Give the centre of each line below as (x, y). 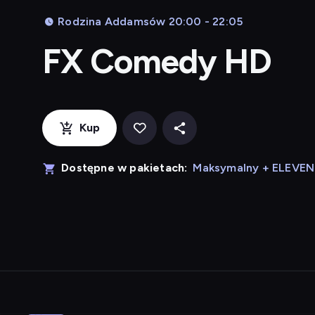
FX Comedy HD (157, 61)
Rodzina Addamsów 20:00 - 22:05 (150, 21)
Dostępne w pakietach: (124, 168)
